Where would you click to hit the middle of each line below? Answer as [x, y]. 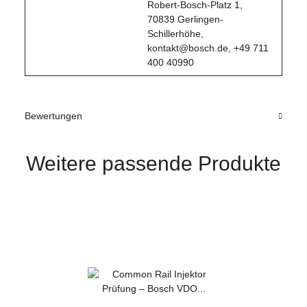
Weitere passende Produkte [153, 164]
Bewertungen [53, 116]
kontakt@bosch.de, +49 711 [208, 48]
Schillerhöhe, [175, 34]
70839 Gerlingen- [185, 20]
